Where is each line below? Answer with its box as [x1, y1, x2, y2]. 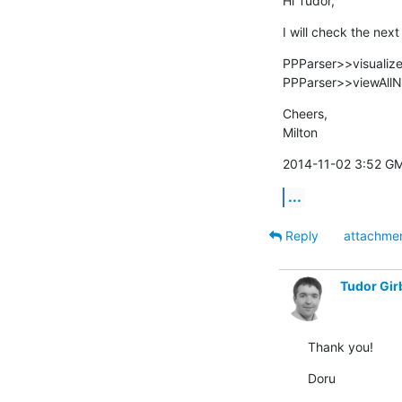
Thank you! [307, 338, 373, 354]
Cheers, [282, 105, 328, 121]
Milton [282, 124, 318, 140]
